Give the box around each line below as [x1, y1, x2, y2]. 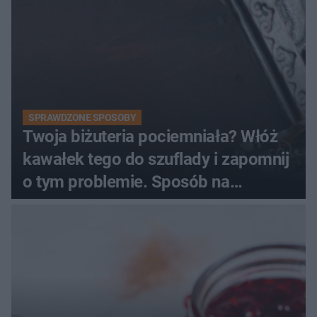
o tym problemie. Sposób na [23, 171, 230, 192]
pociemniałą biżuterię [23, 194, 180, 214]
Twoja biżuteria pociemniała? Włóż [23, 126, 278, 146]
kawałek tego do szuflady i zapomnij [23, 149, 289, 169]
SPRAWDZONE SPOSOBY [28, 111, 137, 123]
